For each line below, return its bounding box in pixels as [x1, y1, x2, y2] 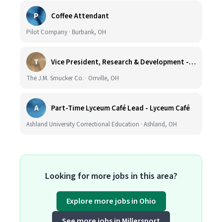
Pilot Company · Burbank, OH [26, 28, 106, 37]
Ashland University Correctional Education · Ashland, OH [26, 120, 177, 129]
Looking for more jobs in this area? [45, 170, 177, 182]
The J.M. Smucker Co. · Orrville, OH [26, 74, 119, 83]
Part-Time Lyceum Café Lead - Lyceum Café [51, 103, 190, 113]
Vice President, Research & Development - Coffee [189, 56, 196, 67]
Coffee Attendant [51, 10, 109, 21]
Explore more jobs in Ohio [66, 196, 156, 207]
